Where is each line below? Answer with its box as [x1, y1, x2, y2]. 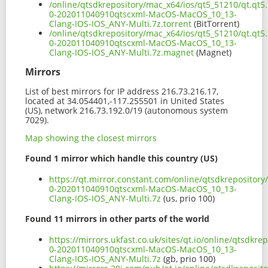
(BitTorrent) [191, 17, 239, 29]
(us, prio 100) [161, 192, 215, 204]
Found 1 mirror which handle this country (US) [25, 153, 218, 165]
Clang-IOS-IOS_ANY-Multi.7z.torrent [49, 17, 191, 29]
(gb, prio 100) [161, 253, 215, 265]
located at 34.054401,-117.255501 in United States [25, 95, 224, 106]
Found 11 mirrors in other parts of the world [25, 213, 209, 225]
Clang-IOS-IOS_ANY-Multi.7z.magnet [49, 46, 194, 58]
